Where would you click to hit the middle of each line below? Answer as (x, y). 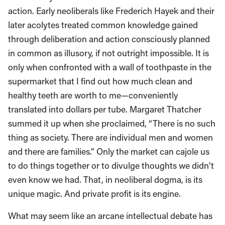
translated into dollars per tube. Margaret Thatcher (105, 109)
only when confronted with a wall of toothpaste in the (110, 67)
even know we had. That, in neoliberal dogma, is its (105, 179)
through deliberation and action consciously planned (109, 39)
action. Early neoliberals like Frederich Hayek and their (111, 11)
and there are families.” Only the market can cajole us (109, 151)
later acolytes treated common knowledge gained (103, 25)
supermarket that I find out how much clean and (100, 81)
